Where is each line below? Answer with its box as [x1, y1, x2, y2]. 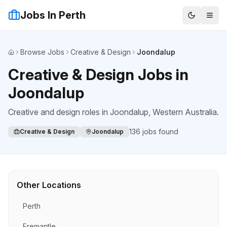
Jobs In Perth [20, 9, 86, 21]
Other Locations [17, 180, 81, 190]
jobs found [140, 127, 178, 136]
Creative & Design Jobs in [8, 65, 188, 84]
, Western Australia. [148, 107, 219, 117]
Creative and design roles [8, 107, 100, 117]
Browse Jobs [20, 48, 64, 56]
